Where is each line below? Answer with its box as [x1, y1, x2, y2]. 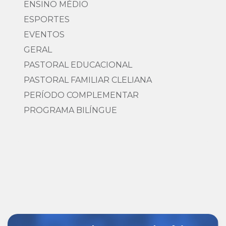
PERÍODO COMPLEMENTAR [24, 90, 139, 100]
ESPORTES [24, 15, 70, 24]
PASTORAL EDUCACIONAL [24, 60, 132, 70]
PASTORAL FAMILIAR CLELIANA [24, 75, 152, 85]
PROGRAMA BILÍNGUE [24, 105, 117, 115]
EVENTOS [24, 30, 65, 39]
